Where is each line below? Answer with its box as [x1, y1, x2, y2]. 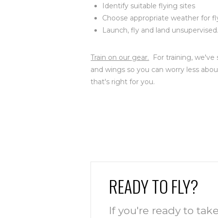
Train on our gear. [91, 53, 149, 62]
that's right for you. [91, 77, 155, 86]
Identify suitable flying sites [102, 1, 195, 11]
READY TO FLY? [109, 174, 199, 199]
